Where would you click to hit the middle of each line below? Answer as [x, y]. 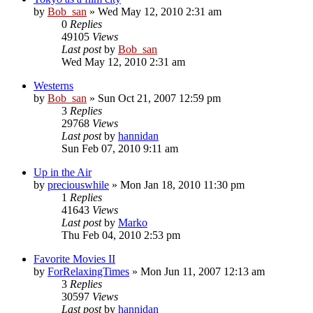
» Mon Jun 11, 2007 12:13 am [197, 271]
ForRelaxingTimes [88, 271]
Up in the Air [63, 172]
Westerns [53, 85]
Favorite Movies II [74, 259]
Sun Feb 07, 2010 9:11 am [120, 148]
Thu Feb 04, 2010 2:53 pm [121, 235]
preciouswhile [78, 184]
